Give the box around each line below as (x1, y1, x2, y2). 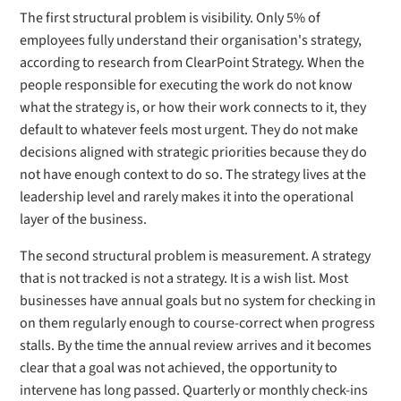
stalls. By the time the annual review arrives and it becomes (20, 336, 372, 355)
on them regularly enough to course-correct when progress (20, 313, 376, 333)
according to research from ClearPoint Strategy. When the (20, 53, 365, 73)
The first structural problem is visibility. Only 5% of (20, 8, 321, 28)
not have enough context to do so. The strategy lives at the (20, 165, 367, 184)
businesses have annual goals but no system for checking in (20, 291, 377, 311)
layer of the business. (20, 209, 148, 229)
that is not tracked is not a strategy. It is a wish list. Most (20, 269, 349, 288)
